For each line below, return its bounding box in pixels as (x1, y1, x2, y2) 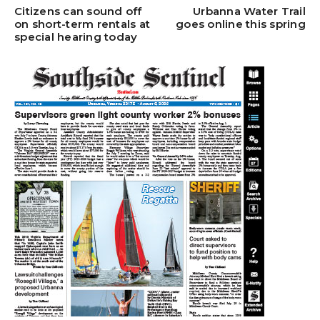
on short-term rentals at (14, 16, 150, 31)
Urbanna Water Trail (193, 4, 306, 18)
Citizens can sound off (14, 4, 142, 18)
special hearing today (14, 29, 138, 44)
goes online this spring (176, 16, 306, 31)
